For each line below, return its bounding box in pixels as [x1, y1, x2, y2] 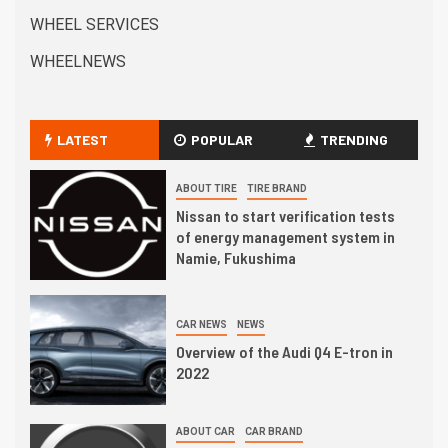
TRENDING [319, 131, 388, 148]
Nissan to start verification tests [175, 206, 395, 225]
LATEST [57, 131, 108, 148]
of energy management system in [175, 227, 395, 246]
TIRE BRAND [246, 183, 307, 194]
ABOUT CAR [175, 426, 235, 437]
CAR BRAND [244, 426, 303, 437]
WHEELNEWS [30, 52, 126, 71]
